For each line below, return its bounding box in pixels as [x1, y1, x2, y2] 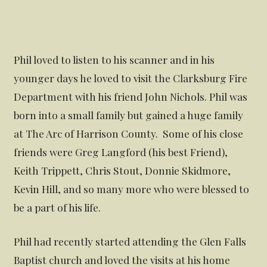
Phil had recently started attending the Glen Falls [14, 234, 247, 249]
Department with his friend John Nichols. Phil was [14, 89, 248, 104]
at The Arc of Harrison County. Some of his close [14, 126, 244, 141]
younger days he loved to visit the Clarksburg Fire [14, 71, 248, 85]
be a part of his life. [14, 200, 101, 215]
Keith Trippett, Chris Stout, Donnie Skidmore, [14, 163, 231, 178]
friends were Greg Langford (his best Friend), [14, 145, 228, 159]
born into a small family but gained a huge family [14, 108, 244, 122]
